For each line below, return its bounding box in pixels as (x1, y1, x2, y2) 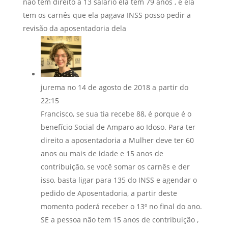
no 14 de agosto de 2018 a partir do (67, 82, 188, 92)
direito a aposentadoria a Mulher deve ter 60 (40, 135, 194, 145)
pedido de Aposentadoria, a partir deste (40, 188, 177, 198)
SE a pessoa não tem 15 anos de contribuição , (40, 214, 198, 224)
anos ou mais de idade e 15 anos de (40, 148, 163, 158)
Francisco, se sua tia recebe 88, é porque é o (40, 108, 191, 119)
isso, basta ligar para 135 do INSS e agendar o (40, 175, 197, 185)
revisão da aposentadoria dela (22, 23, 126, 33)
